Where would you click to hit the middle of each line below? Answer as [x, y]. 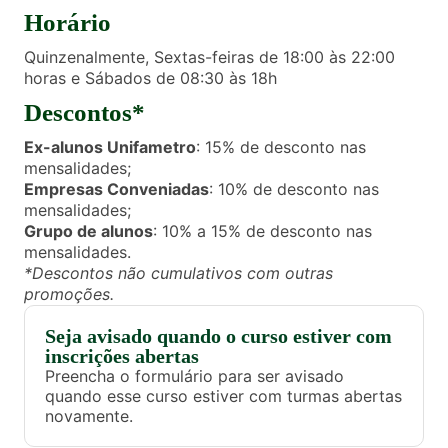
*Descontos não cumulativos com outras [178, 273]
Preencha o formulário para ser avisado [194, 376]
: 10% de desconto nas [294, 189]
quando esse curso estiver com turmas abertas [223, 396]
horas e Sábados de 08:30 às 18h [150, 78]
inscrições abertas [122, 356]
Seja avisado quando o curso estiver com [218, 336]
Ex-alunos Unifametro [110, 147]
